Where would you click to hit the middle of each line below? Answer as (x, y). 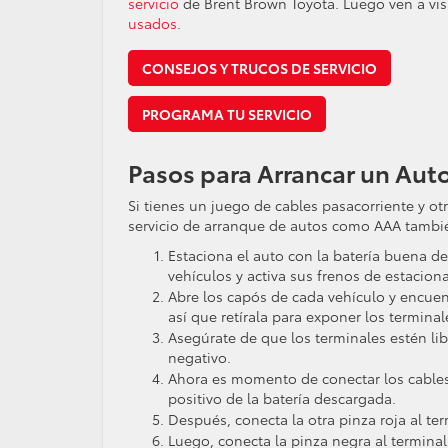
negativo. (199, 357)
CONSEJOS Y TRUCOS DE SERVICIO (259, 68)
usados (152, 23)
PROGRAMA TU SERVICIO (227, 114)
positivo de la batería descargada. (282, 398)
